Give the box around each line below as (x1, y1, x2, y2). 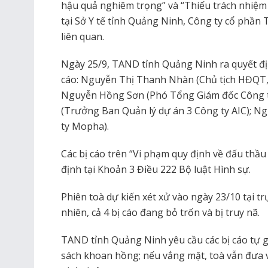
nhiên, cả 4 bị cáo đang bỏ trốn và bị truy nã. (61, 205, 260, 219)
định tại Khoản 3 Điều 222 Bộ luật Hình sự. (61, 162, 251, 176)
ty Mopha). (61, 119, 109, 133)
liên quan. (61, 29, 104, 43)
